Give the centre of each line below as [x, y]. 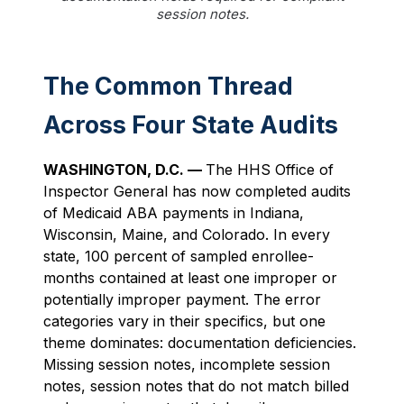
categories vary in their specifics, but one [184, 321]
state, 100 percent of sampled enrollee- [179, 256]
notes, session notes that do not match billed [196, 386]
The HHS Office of [270, 170]
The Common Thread [168, 86]
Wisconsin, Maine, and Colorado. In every [187, 234]
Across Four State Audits [191, 125]
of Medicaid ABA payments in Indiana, [174, 213]
